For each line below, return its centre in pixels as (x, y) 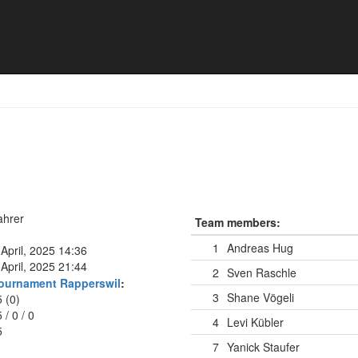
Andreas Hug (260, 248)
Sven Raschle (262, 272)
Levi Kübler (255, 322)
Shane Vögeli (261, 297)
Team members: (238, 222)
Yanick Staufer (263, 347)
